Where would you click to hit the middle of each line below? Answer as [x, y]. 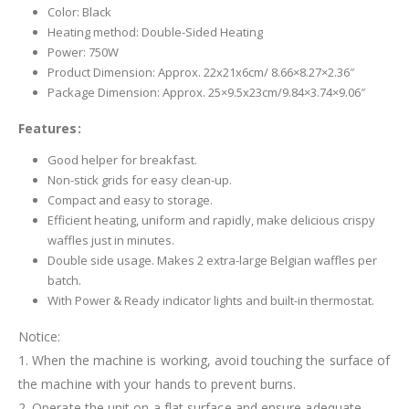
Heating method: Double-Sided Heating [155, 32]
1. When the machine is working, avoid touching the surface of [204, 361]
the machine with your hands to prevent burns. [157, 384]
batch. [64, 281]
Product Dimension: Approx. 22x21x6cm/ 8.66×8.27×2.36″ [201, 73]
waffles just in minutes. [111, 241]
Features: [50, 129]
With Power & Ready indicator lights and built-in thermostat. [211, 301]
